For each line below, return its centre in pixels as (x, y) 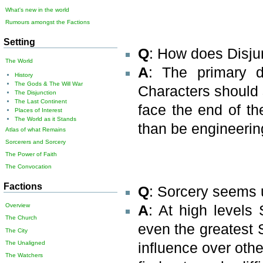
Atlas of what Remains (36, 129)
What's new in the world (38, 10)
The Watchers (24, 255)
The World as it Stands (45, 119)
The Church (21, 218)
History (23, 75)
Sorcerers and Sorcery (36, 141)
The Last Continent (41, 101)
